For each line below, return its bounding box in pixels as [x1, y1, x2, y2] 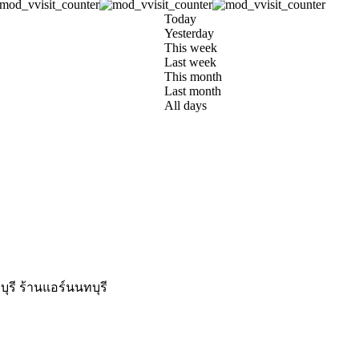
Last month [164, 84, 221, 98]
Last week [164, 55, 216, 69]
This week [164, 41, 217, 54]
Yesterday [164, 26, 214, 40]
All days [164, 99, 207, 112]
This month [164, 70, 222, 83]
